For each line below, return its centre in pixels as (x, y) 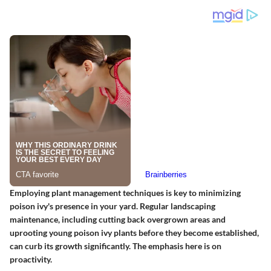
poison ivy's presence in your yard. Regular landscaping (113, 206)
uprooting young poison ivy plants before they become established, (134, 233)
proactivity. (31, 260)
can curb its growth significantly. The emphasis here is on (116, 246)
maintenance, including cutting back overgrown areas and (118, 220)
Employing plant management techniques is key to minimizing (125, 193)
